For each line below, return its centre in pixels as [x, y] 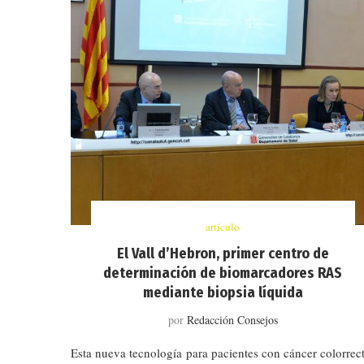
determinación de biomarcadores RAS [223, 273]
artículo [223, 226]
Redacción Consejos [232, 319]
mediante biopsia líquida [223, 292]
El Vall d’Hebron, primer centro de [223, 253]
